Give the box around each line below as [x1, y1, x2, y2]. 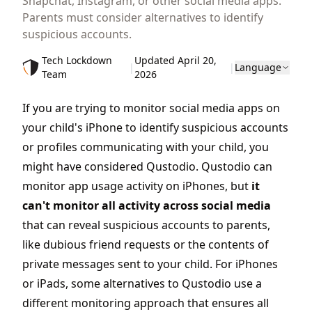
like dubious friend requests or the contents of [22, 237, 269, 252]
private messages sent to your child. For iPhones [22, 256, 278, 272]
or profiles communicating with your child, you [22, 139, 269, 155]
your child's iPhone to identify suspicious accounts [22, 120, 288, 135]
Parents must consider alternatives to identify [22, 10, 263, 25]
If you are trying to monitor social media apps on [22, 100, 280, 116]
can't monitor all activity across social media [22, 198, 271, 213]
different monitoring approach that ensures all [22, 295, 269, 311]
